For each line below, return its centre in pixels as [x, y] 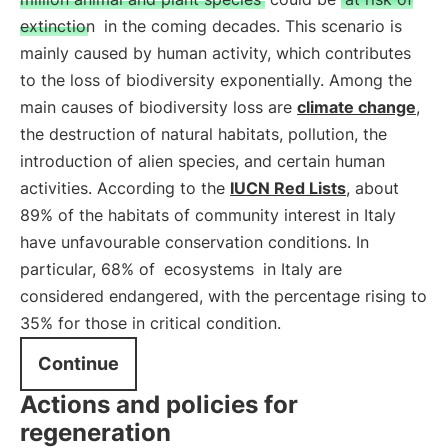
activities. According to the [125, 188]
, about [372, 188]
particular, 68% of [90, 269]
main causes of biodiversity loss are [158, 107]
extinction [57, 26]
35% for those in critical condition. [150, 323]
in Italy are [300, 269]
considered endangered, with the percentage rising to [223, 296]
